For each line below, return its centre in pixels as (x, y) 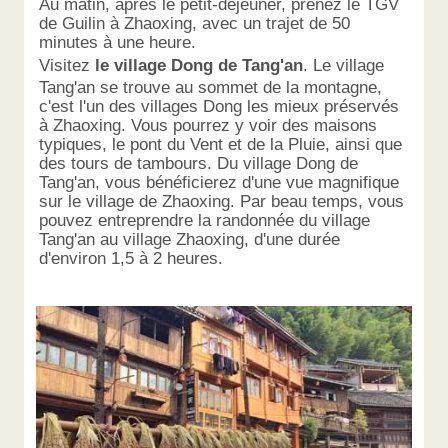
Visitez (67, 65)
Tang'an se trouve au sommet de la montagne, (211, 87)
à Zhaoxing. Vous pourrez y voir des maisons (208, 125)
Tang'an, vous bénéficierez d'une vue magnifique (219, 182)
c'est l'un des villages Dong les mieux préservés (219, 106)
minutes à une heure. (118, 42)
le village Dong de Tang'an (199, 65)
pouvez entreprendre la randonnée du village (205, 220)
